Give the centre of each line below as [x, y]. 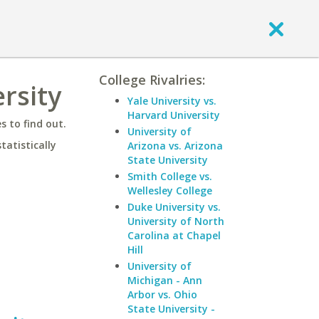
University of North [176, 221]
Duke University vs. [174, 207]
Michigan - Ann [165, 280]
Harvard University [174, 115]
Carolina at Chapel [174, 235]
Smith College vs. [170, 176]
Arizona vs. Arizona [175, 146]
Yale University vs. [172, 101]
